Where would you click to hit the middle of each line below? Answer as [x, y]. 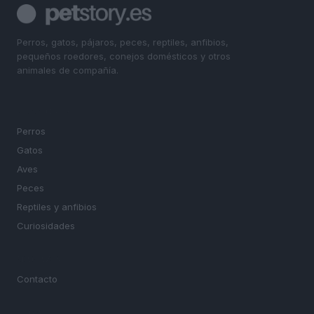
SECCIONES [44, 112]
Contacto [37, 279]
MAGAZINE [42, 260]
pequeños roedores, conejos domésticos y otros [124, 56]
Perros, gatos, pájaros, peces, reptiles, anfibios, [123, 42]
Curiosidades [46, 226]
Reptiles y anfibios [57, 207]
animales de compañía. [68, 70]
